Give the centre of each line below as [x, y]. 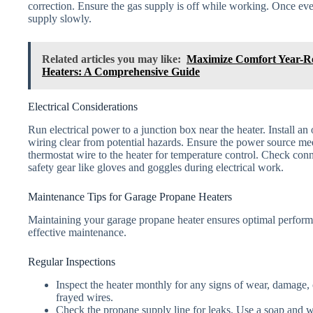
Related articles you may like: [111, 59]
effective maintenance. [77, 232]
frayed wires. [85, 297]
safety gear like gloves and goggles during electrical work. [156, 168]
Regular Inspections [72, 261]
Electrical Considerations [83, 107]
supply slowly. [60, 19]
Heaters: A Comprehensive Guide [121, 72]
